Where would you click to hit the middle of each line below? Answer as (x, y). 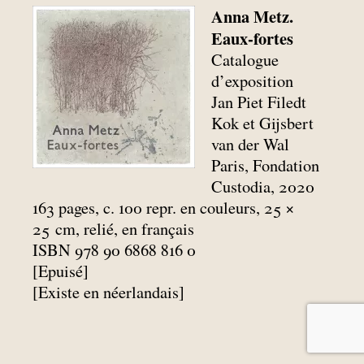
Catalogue (245, 59)
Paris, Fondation (266, 165)
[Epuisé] (61, 271)
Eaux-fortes (253, 38)
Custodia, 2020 (263, 186)
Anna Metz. (253, 16)
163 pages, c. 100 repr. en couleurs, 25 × (163, 207)
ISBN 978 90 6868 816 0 (114, 249)
